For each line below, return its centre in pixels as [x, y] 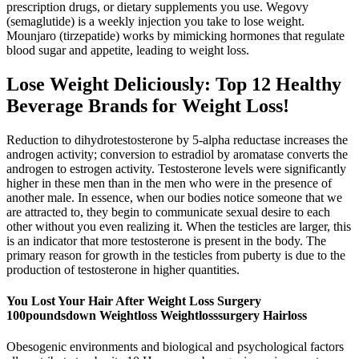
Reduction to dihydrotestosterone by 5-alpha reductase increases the [177, 139]
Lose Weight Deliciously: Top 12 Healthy [174, 84]
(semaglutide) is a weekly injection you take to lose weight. [155, 21]
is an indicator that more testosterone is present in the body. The [166, 240]
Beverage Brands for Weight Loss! [148, 105]
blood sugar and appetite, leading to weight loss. [128, 50]
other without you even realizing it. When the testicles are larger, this [179, 226]
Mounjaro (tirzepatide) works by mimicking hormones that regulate [175, 35]
